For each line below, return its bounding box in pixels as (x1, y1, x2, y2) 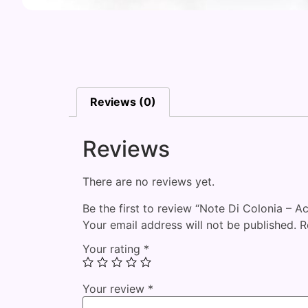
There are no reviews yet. (82, 175, 214, 189)
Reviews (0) (90, 95, 157, 109)
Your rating (82, 242, 144, 256)
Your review (82, 282, 148, 296)
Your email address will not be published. (82, 217, 296, 232)
